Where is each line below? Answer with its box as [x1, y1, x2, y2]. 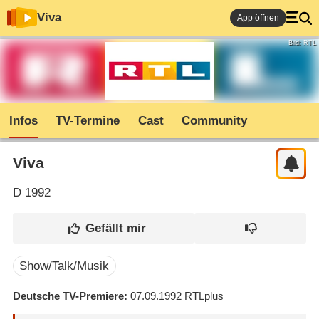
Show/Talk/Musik [19, 258, 110, 273]
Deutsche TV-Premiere [12, 289, 124, 302]
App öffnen [237, 13, 279, 23]
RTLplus [184, 289, 224, 302]
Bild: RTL [288, 39, 316, 46]
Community [182, 114, 248, 128]
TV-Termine [56, 114, 120, 128]
